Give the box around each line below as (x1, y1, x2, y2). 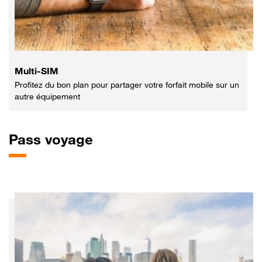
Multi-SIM (15, 65, 58, 77)
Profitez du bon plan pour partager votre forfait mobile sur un (15, 80, 239, 90)
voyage (41, 131, 93, 149)
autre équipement (15, 91, 80, 102)
